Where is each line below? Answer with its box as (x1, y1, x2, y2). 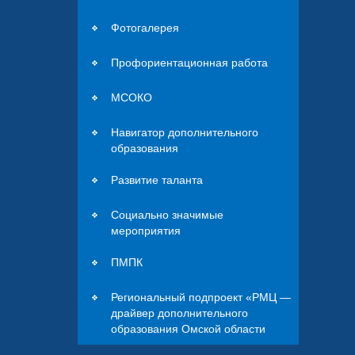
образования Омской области (111, 322, 266, 335)
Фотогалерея (111, 21, 180, 34)
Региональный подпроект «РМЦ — (111, 290, 292, 303)
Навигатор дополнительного (111, 125, 259, 139)
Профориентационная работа (111, 55, 269, 69)
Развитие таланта (111, 173, 204, 186)
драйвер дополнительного (111, 306, 249, 319)
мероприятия (111, 223, 181, 237)
